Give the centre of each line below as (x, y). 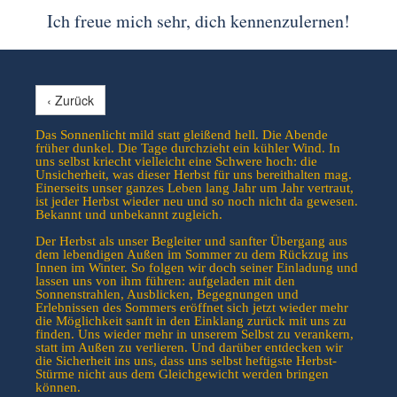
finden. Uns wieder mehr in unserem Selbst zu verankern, (195, 334)
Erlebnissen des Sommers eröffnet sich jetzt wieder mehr (192, 307)
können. (58, 387)
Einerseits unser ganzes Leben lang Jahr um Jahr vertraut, (195, 188)
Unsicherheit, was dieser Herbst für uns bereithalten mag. (194, 175)
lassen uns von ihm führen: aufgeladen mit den (165, 281)
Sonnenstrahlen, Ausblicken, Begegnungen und (167, 294)
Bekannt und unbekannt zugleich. (129, 214)
